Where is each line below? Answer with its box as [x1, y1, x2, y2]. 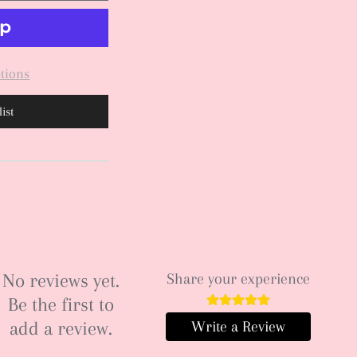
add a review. [10, 317, 113, 339]
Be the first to [8, 293, 115, 316]
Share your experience [167, 270, 310, 288]
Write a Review [191, 318, 285, 335]
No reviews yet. [2, 269, 120, 292]
